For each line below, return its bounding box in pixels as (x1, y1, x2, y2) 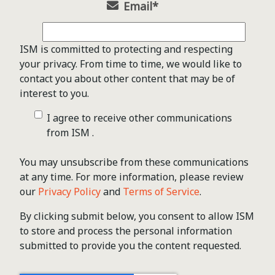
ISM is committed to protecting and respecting (20, 42, 233, 56)
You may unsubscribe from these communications (20, 155, 249, 169)
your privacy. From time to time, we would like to (20, 57, 242, 71)
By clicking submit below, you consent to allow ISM (20, 209, 254, 223)
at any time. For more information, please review (20, 170, 244, 184)
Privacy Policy (38, 185, 101, 199)
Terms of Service (123, 185, 199, 199)
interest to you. (20, 87, 89, 101)
